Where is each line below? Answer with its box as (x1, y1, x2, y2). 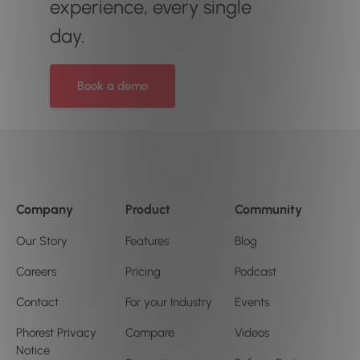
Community (235, 202, 302, 218)
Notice (16, 343, 50, 358)
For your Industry (125, 295, 212, 310)
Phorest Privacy (16, 325, 96, 341)
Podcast (235, 264, 276, 280)
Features (125, 234, 169, 249)
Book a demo (77, 79, 148, 94)
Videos (235, 325, 269, 341)
